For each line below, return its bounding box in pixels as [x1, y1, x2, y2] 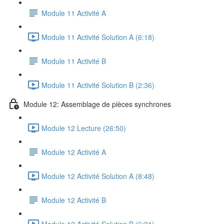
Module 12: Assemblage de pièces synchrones [23, 98, 171, 109]
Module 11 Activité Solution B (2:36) [41, 79, 154, 90]
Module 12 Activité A [41, 146, 106, 157]
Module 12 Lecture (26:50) [41, 122, 126, 133]
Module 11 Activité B [41, 55, 106, 66]
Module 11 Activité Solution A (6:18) [41, 31, 154, 42]
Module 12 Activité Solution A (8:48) [41, 170, 154, 181]
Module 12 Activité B [41, 194, 106, 205]
